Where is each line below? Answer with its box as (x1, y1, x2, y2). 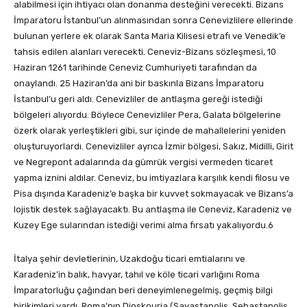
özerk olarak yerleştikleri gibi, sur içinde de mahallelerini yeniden (14, 125, 286, 136)
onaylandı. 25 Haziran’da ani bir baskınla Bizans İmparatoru (14, 78, 264, 89)
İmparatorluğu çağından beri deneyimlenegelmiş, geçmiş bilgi (14, 285, 273, 296)
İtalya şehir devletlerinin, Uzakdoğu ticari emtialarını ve (14, 254, 245, 265)
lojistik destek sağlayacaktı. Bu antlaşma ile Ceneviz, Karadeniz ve (14, 204, 292, 215)
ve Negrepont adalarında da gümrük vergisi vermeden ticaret (14, 157, 273, 168)
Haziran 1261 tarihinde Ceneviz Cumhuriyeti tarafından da (14, 62, 257, 73)
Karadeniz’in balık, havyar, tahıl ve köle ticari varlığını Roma (14, 269, 260, 280)
